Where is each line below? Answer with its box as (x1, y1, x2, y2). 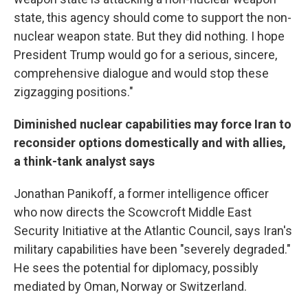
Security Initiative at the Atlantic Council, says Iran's (14, 223, 292, 238)
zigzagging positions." (14, 85, 133, 99)
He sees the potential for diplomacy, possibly (14, 261, 258, 275)
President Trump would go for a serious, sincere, (14, 47, 277, 62)
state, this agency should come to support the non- (14, 10, 291, 25)
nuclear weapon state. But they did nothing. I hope (14, 29, 285, 43)
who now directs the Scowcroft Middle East (14, 205, 252, 219)
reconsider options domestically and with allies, (14, 135, 286, 150)
